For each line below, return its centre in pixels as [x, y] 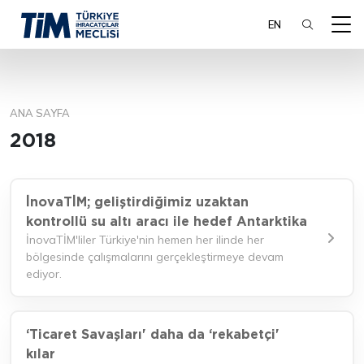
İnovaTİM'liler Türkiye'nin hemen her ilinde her [145, 240]
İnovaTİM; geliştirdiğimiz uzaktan [137, 202]
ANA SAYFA [40, 113]
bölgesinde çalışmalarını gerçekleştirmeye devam [155, 257]
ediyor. [44, 274]
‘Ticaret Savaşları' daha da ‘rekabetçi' [153, 334]
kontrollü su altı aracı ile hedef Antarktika [167, 221]
